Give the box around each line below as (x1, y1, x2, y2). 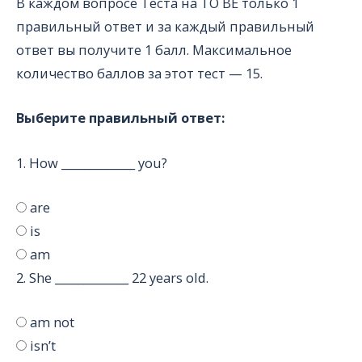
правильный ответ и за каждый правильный (16, 17, 314, 36)
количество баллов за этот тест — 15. (16, 64, 263, 83)
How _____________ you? (29, 153, 167, 172)
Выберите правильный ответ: (16, 108, 225, 128)
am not (30, 313, 74, 332)
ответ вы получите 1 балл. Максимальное (16, 40, 292, 60)
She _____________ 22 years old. (29, 267, 208, 287)
